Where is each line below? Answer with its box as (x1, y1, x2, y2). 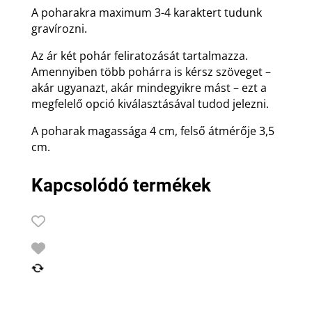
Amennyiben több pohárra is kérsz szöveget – (31, 64, 271, 80)
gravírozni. (31, 21, 87, 37)
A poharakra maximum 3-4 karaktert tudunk (31, 5, 262, 21)
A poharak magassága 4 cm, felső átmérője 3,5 (31, 123, 274, 139)
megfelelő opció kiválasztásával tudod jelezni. (31, 96, 269, 112)
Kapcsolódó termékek (31, 175, 211, 196)
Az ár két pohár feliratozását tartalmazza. (31, 48, 248, 64)
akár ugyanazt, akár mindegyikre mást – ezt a (31, 80, 267, 96)
